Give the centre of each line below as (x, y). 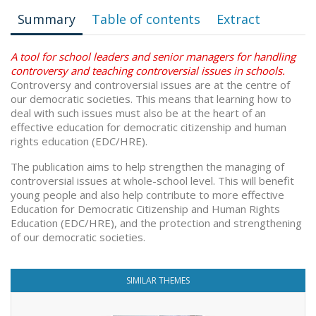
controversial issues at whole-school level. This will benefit (152, 181)
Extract (239, 19)
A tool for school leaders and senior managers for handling (153, 56)
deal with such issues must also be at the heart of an (138, 113)
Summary (47, 19)
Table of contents (146, 19)
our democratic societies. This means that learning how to (151, 99)
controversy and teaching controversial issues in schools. (148, 71)
